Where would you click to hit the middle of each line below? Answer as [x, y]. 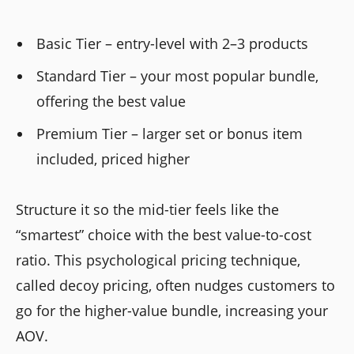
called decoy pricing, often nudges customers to [175, 285]
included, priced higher [113, 158]
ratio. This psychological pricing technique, [158, 260]
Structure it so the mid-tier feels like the [147, 209]
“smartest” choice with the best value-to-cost [164, 234]
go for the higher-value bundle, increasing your [172, 310]
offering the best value [111, 101]
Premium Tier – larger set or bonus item [170, 133]
